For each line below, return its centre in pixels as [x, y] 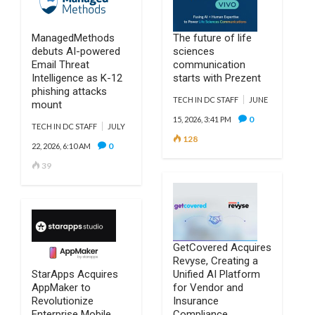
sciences [193, 51]
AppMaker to [61, 288]
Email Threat [60, 65]
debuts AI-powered [76, 51]
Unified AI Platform [216, 274]
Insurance [195, 301]
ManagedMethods [73, 38]
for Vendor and [208, 288]
